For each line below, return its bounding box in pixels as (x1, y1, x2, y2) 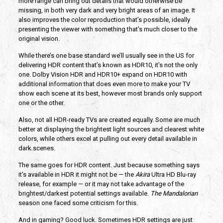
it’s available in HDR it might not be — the (18, 170, 135, 178)
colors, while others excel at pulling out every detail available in (18, 134, 197, 142)
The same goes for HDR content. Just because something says (18, 161, 200, 169)
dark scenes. (18, 144, 55, 152)
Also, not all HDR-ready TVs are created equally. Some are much (18, 115, 200, 123)
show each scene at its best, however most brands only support (18, 89, 202, 97)
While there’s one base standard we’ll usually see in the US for (18, 51, 194, 59)
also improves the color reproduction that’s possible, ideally (18, 15, 190, 23)
